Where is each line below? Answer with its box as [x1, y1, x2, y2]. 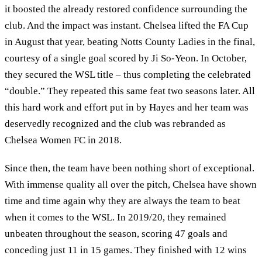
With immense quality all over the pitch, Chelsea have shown [5, 178, 257, 190]
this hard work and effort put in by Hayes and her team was [5, 101, 249, 113]
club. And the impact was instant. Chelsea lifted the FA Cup [5, 19, 249, 31]
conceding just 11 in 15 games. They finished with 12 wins [5, 244, 247, 256]
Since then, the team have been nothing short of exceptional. [5, 162, 254, 174]
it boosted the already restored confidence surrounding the [5, 3, 247, 15]
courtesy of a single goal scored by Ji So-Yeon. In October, [5, 52, 247, 64]
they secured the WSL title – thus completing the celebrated [5, 68, 251, 80]
